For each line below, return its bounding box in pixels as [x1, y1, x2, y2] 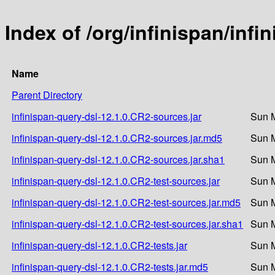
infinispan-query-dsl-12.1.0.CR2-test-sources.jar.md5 [12, 195, 241, 209]
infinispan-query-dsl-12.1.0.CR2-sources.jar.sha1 [12, 152, 225, 166]
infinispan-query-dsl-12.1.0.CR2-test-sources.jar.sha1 [12, 216, 243, 231]
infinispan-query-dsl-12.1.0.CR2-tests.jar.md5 [12, 259, 208, 274]
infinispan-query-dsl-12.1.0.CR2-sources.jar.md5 [12, 130, 222, 145]
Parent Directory [12, 87, 82, 102]
